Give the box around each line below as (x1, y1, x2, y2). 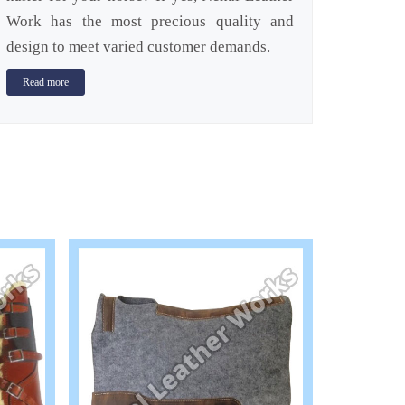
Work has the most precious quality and (6, 13, 294, 30)
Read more (23, 76, 69, 89)
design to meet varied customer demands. (6, 38, 270, 55)
